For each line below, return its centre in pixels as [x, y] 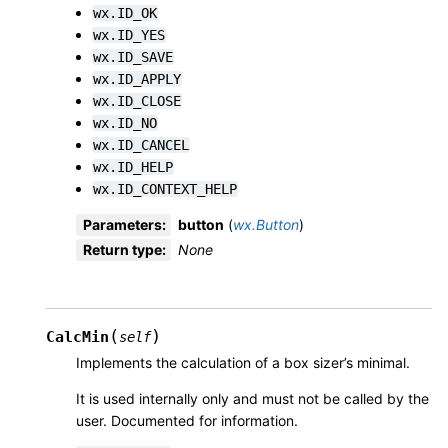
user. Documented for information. [187, 421]
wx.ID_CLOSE [137, 101]
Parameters [122, 225]
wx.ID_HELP [133, 167]
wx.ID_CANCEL [141, 145]
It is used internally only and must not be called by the [252, 399]
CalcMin [77, 337]
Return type [122, 250]
